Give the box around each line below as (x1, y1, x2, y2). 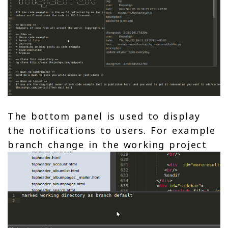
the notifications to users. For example (8, 124, 216, 137)
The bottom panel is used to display (8, 110, 201, 123)
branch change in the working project (8, 138, 207, 151)
